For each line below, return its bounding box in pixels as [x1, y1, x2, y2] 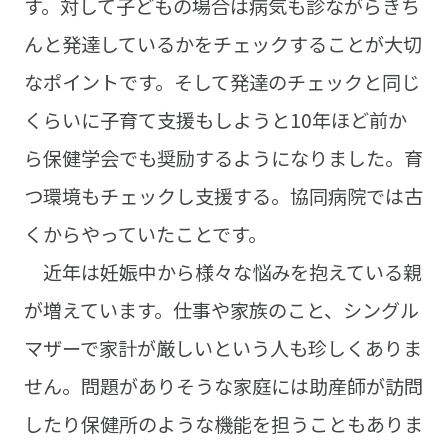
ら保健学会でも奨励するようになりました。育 [23, 144, 423, 173]
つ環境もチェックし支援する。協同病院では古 [23, 182, 423, 211]
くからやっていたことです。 [23, 220, 267, 249]
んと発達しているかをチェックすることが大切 [23, 30, 422, 59]
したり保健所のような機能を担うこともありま [23, 410, 423, 439]
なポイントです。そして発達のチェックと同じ [23, 68, 420, 97]
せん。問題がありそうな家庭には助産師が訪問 [23, 372, 423, 401]
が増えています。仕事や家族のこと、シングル [23, 296, 419, 325]
